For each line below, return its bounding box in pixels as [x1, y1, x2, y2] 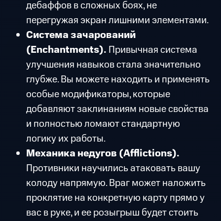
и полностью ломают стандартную [26, 117, 180, 131]
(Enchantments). [26, 43, 107, 57]
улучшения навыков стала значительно [26, 58, 201, 72]
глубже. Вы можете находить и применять [26, 73, 210, 87]
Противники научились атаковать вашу [26, 161, 200, 176]
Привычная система [106, 43, 197, 57]
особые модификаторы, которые [26, 87, 170, 102]
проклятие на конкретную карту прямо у [26, 191, 205, 205]
